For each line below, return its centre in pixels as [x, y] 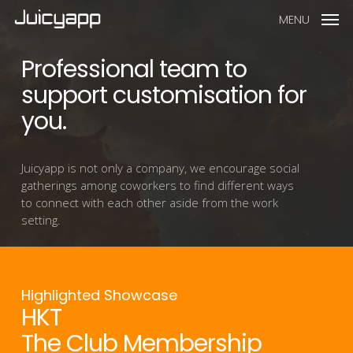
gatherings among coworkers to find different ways [157, 186]
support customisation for [163, 96]
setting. [41, 220]
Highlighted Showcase [99, 295]
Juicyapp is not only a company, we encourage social [160, 168]
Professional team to [134, 70]
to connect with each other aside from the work [149, 203]
